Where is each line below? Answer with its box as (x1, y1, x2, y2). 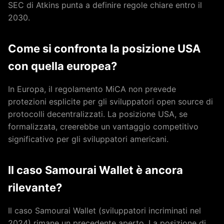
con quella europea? (8, 59, 117, 72)
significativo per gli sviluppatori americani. (8, 133, 168, 144)
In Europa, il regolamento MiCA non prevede (8, 83, 176, 94)
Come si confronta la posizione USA (8, 41, 200, 55)
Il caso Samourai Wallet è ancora (8, 163, 183, 176)
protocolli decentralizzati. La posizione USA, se (8, 108, 187, 119)
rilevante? (8, 180, 62, 194)
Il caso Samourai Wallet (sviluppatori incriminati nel (8, 205, 201, 215)
